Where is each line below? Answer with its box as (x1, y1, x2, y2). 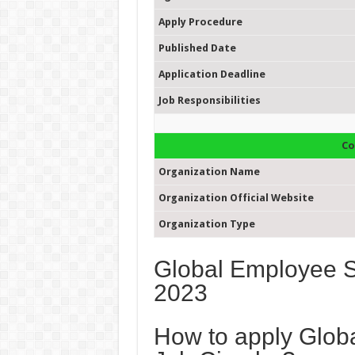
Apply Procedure (158, 16, 242, 28)
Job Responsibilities (158, 94, 261, 106)
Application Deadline (158, 68, 265, 80)
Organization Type (158, 218, 255, 230)
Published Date (158, 42, 236, 54)
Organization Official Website (158, 192, 314, 204)
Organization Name (158, 166, 260, 177)
